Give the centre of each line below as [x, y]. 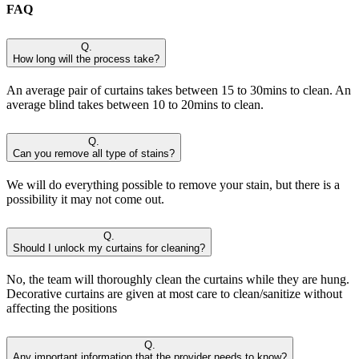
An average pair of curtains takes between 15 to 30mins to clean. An [179, 91]
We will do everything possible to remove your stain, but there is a [173, 185]
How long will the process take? [86, 59]
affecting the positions [62, 308]
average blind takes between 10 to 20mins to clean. [135, 105]
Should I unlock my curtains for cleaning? [109, 248]
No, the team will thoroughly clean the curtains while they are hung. [178, 279]
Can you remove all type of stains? [94, 154]
